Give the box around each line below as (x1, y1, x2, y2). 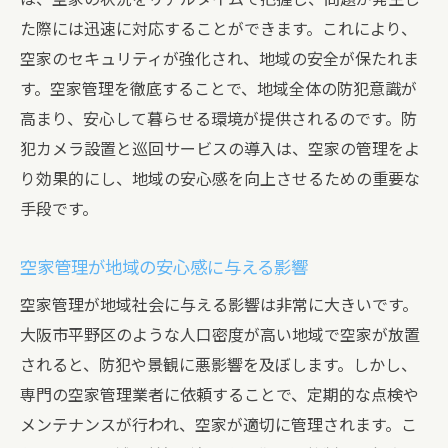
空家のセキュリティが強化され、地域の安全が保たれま (20, 50, 419, 69)
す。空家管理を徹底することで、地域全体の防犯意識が (20, 80, 417, 99)
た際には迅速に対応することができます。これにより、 (20, 20, 417, 39)
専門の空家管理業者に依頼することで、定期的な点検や (20, 386, 419, 405)
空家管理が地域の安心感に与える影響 (20, 258, 308, 278)
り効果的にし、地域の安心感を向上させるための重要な (20, 170, 420, 189)
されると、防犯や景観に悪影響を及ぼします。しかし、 (20, 356, 417, 375)
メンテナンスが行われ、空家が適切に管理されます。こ (20, 416, 417, 435)
